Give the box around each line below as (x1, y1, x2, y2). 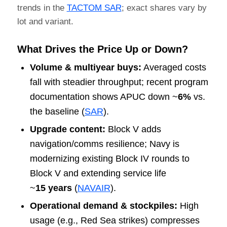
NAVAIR (77, 183, 110, 194)
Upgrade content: (29, 124, 105, 135)
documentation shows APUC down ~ (29, 92, 178, 102)
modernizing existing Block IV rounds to (29, 154, 190, 164)
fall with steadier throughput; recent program (29, 77, 208, 88)
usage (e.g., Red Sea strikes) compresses (29, 215, 200, 226)
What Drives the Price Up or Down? (17, 44, 188, 55)
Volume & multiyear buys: (29, 62, 141, 73)
